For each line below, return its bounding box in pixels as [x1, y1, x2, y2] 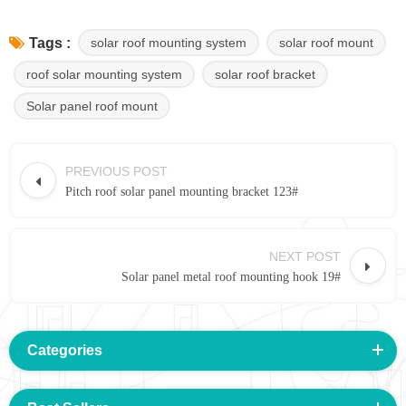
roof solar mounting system [26, 66, 182, 82]
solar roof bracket [215, 66, 315, 82]
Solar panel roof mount [26, 98, 158, 113]
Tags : [29, 35, 71, 52]
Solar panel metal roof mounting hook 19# [121, 269, 341, 284]
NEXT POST [269, 248, 341, 264]
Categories [27, 342, 102, 358]
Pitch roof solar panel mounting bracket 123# [65, 184, 298, 198]
